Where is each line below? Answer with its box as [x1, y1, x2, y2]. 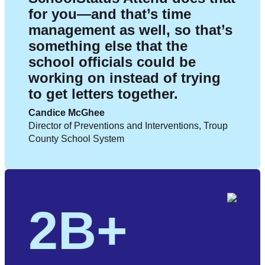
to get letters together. [28, 86, 178, 102]
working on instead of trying [28, 70, 221, 86]
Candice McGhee [28, 108, 105, 118]
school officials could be [28, 54, 196, 70]
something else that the [28, 38, 188, 54]
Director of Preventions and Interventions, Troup [28, 121, 228, 131]
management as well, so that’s [28, 22, 232, 38]
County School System [28, 134, 124, 144]
